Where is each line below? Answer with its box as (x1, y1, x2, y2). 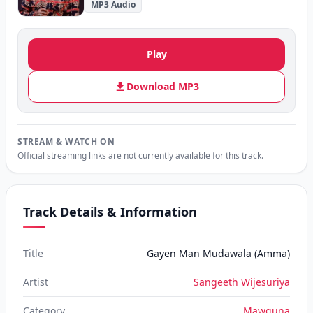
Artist (23, 275, 48, 289)
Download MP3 (126, 80, 199, 93)
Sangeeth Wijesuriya (194, 275, 290, 289)
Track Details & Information (23, 203, 197, 220)
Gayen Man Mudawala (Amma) (147, 247, 290, 260)
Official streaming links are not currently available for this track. (17, 150, 263, 161)
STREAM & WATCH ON (17, 136, 115, 147)
